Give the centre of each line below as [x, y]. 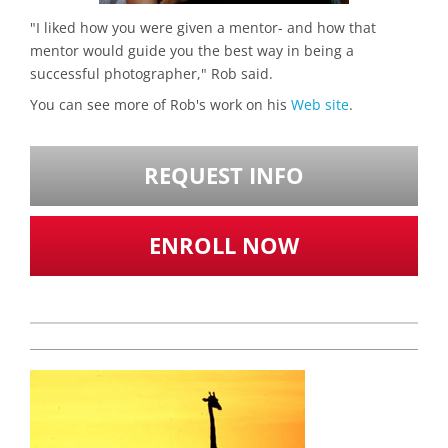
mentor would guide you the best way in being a [192, 51]
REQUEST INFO [224, 175]
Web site [320, 104]
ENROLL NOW [224, 245]
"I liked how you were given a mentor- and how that [203, 28]
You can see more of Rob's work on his [160, 104]
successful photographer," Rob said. [151, 74]
